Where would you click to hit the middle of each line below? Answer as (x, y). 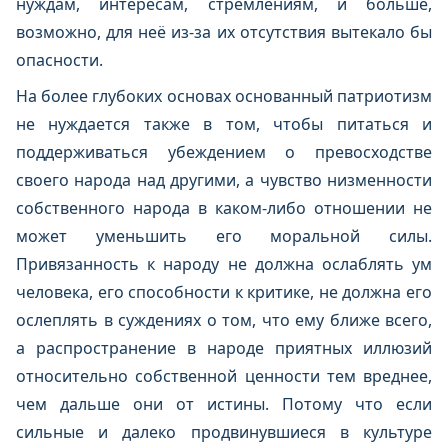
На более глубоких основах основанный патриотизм (224, 96)
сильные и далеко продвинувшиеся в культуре (224, 432)
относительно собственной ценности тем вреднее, (224, 376)
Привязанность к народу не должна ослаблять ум (224, 264)
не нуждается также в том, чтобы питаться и (224, 124)
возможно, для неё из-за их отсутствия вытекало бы (224, 32)
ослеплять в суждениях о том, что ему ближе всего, (224, 320)
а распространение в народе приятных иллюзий (224, 348)
